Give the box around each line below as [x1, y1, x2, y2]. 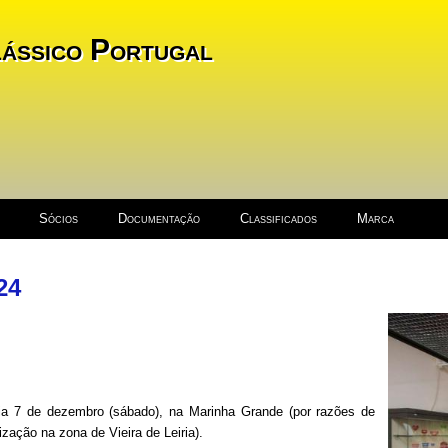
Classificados [239, 211, 317, 226]
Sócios [38, 211, 78, 226]
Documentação [117, 211, 200, 226]
